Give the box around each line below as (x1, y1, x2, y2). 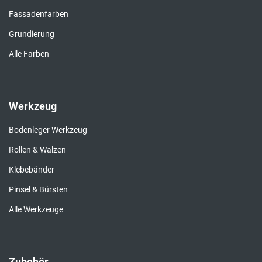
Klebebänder (9, 165, 54, 175)
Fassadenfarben (9, 9, 68, 19)
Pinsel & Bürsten (9, 185, 68, 195)
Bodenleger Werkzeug (9, 125, 87, 135)
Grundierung (9, 29, 54, 39)
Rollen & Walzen (9, 145, 66, 155)
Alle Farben (9, 49, 49, 59)
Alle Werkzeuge (9, 205, 63, 215)
